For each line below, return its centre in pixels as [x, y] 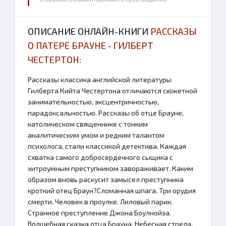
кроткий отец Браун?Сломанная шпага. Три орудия [112, 190]
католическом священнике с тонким [88, 124]
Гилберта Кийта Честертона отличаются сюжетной [112, 91]
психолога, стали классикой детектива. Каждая [107, 146]
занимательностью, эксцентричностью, [93, 102]
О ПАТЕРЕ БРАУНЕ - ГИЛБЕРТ [91, 45]
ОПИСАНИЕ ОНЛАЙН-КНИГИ [89, 31]
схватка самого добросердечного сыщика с [100, 157]
